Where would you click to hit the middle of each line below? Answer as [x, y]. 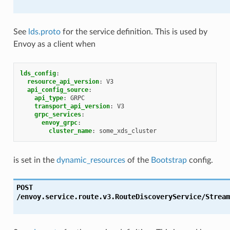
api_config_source [57, 90]
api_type [49, 98]
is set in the [35, 160]
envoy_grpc [59, 122]
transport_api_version [72, 106]
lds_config [38, 73]
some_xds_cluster [128, 131]
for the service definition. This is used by [134, 32]
